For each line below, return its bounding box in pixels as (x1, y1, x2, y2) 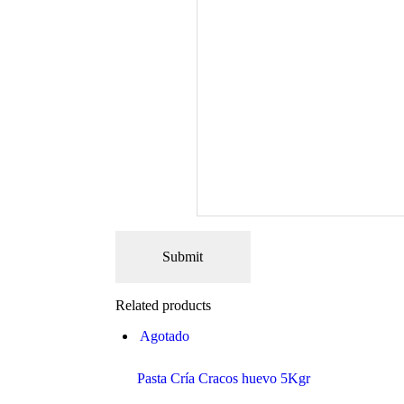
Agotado (139, 328, 189, 344)
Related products (115, 298, 211, 314)
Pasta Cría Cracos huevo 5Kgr (136, 371, 310, 387)
